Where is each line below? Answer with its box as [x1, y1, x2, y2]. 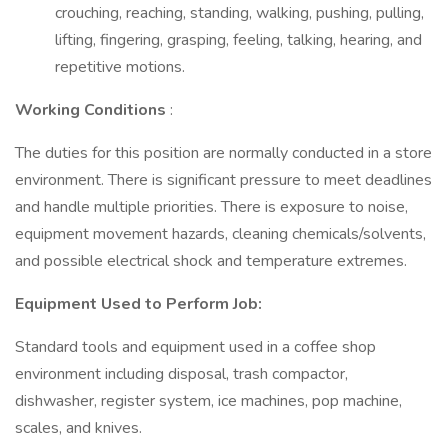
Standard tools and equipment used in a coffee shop [15, 336, 376, 358]
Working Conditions [15, 99, 170, 121]
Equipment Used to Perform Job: [15, 293, 262, 315]
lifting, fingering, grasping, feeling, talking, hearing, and [55, 29, 422, 51]
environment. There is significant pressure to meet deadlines [15, 169, 432, 191]
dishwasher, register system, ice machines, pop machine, [15, 390, 402, 412]
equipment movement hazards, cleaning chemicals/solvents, [15, 223, 426, 245]
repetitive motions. [55, 56, 185, 78]
